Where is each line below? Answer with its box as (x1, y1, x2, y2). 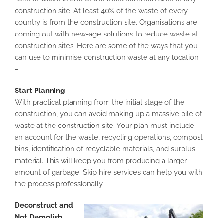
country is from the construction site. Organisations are (15, 18, 197, 27)
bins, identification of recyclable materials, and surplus (15, 145, 195, 153)
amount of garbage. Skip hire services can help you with (15, 168, 202, 177)
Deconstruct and (15, 201, 73, 210)
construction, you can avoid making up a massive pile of (15, 109, 202, 118)
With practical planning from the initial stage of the (15, 98, 184, 107)
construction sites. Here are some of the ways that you (15, 41, 198, 50)
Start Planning (15, 86, 65, 95)
